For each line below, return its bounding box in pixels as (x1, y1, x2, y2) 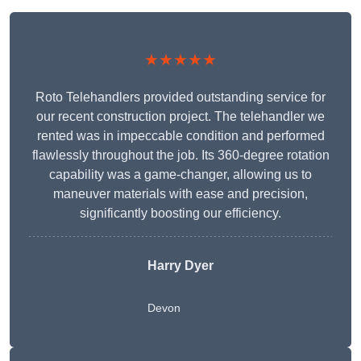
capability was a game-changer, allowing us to (49, 168, 312, 182)
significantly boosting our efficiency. (80, 206, 281, 221)
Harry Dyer (147, 259, 214, 273)
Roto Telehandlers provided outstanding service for (35, 90, 326, 105)
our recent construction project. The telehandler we (36, 110, 325, 124)
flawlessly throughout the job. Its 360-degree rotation (31, 148, 330, 163)
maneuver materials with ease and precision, (53, 187, 308, 201)
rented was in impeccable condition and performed (36, 129, 325, 143)
